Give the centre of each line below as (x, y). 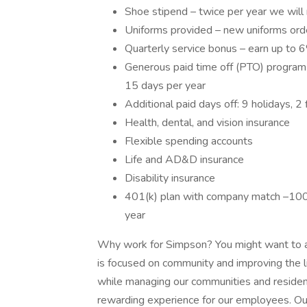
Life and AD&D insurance (184, 160)
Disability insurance (170, 178)
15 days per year (165, 86)
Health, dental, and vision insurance (207, 123)
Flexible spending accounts (189, 141)
